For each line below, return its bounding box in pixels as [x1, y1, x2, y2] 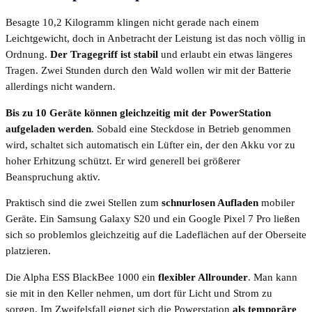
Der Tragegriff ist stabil [50, 49, 158, 61]
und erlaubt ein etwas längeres [158, 49, 292, 61]
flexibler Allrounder [158, 271, 248, 283]
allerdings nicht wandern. [6, 81, 116, 93]
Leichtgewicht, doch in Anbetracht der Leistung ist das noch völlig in [6, 33, 306, 45]
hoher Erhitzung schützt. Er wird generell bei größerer [6, 155, 240, 166]
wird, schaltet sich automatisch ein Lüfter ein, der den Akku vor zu [6, 139, 295, 150]
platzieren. [6, 245, 51, 257]
